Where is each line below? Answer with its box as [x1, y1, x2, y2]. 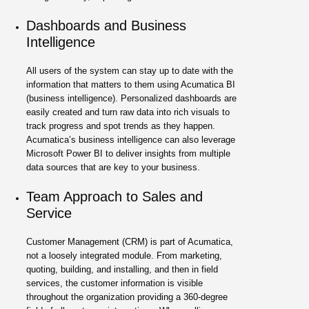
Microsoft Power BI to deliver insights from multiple [26, 148, 231, 159]
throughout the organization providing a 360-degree [26, 291, 228, 302]
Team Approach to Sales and [26, 188, 203, 204]
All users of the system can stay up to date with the [26, 65, 234, 76]
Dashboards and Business [26, 17, 187, 33]
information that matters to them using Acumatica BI [26, 79, 236, 90]
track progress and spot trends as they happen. [26, 120, 216, 131]
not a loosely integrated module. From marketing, [26, 250, 223, 261]
